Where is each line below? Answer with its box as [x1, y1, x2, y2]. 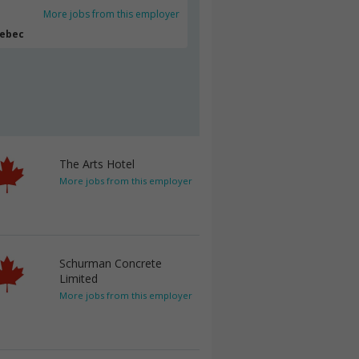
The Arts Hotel [59, 156, 135, 171]
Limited [59, 271, 98, 286]
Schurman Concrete [59, 256, 162, 271]
